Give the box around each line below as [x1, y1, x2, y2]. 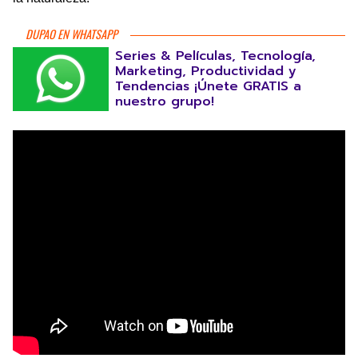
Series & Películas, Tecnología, [115, 46, 316, 66]
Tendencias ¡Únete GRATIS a [115, 77, 301, 96]
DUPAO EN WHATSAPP [26, 26, 117, 42]
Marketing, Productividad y [115, 62, 296, 81]
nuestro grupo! [115, 92, 214, 111]
